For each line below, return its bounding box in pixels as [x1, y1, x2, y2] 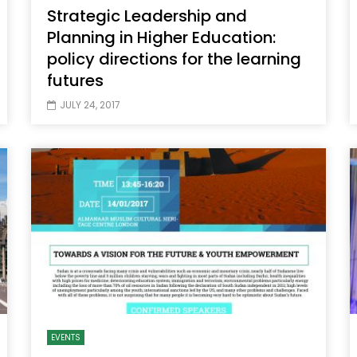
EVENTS [51, 331, 80, 344]
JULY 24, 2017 [60, 98, 120, 112]
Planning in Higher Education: [47, 26, 276, 49]
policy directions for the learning [47, 48, 301, 71]
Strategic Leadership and [47, 5, 247, 28]
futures [47, 69, 104, 92]
